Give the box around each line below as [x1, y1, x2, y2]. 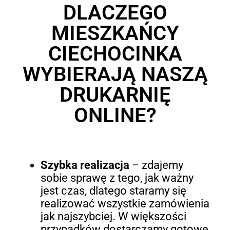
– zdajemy [129, 158, 183, 171]
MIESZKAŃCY [51, 21, 179, 46]
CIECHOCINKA [48, 42, 182, 66]
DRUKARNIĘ [59, 83, 171, 107]
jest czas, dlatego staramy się [40, 184, 186, 197]
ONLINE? [73, 103, 157, 128]
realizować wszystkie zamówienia [40, 197, 209, 210]
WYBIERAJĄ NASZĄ [22, 62, 208, 87]
